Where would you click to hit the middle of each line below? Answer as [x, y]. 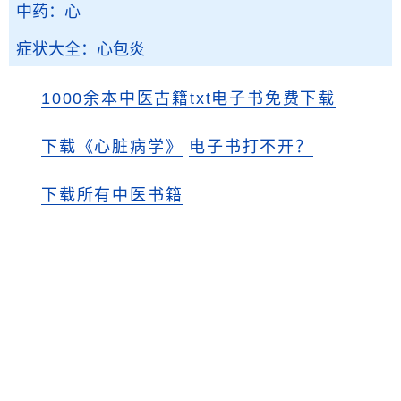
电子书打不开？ [251, 147]
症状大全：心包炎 [81, 49]
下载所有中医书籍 [112, 195]
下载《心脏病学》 [112, 147]
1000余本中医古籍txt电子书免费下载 [188, 98]
